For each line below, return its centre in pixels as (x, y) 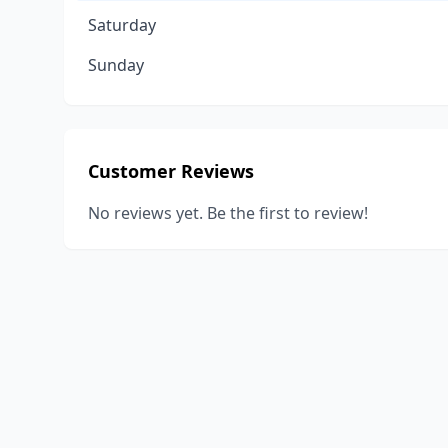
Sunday (116, 65)
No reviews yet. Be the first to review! (228, 213)
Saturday (122, 25)
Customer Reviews (171, 171)
